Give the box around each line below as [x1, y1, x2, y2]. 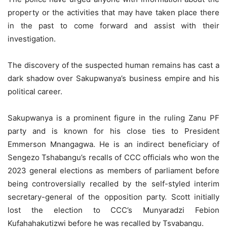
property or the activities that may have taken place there [8, 7, 219, 17]
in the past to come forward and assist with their [8, 20, 219, 30]
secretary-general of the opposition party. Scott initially [8, 192, 219, 202]
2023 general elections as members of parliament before [8, 165, 219, 175]
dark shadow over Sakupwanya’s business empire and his [8, 73, 219, 83]
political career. [8, 86, 62, 96]
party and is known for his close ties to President [8, 126, 219, 136]
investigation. [8, 33, 56, 44]
